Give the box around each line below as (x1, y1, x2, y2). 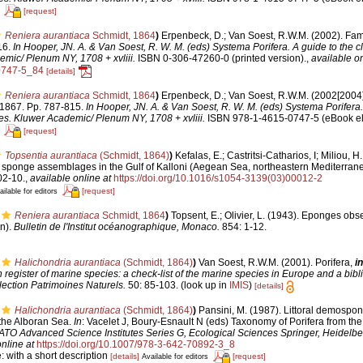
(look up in (177, 280, 229, 292)
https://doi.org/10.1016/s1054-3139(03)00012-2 (113, 172, 322, 184)
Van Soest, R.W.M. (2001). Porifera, (198, 257, 355, 269)
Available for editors (141, 352, 208, 361)
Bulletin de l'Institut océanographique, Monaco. (13, 220, 220, 233)
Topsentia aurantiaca (4, 149, 97, 161)
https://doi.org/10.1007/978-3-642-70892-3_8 (36, 338, 235, 350)
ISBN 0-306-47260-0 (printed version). (135, 52, 306, 64)
